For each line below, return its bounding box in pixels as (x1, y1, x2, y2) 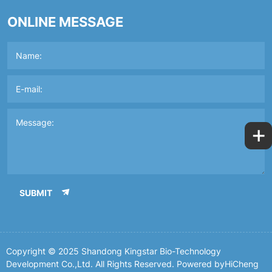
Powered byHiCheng (177, 258, 259, 270)
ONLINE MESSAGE (7, 12, 123, 32)
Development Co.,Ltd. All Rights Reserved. (6, 258, 177, 270)
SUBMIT (19, 186, 52, 199)
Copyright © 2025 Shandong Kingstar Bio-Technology (6, 245, 221, 257)
